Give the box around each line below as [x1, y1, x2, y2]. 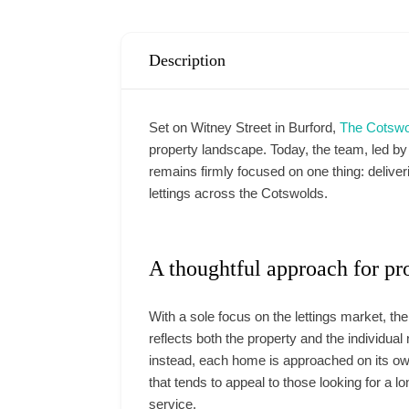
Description [149, 51, 225, 70]
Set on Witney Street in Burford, [149, 120, 340, 136]
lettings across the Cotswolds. [149, 185, 328, 202]
